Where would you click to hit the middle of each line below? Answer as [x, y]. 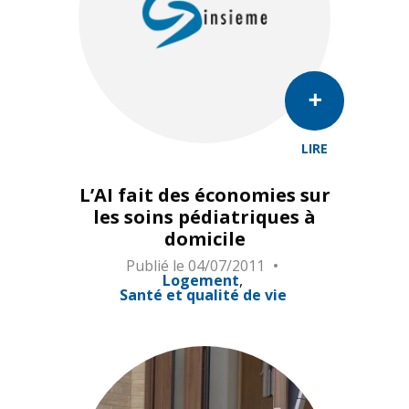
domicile [204, 239]
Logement [201, 281]
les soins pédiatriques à [204, 217]
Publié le [155, 265]
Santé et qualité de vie [203, 295]
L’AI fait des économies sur [204, 195]
